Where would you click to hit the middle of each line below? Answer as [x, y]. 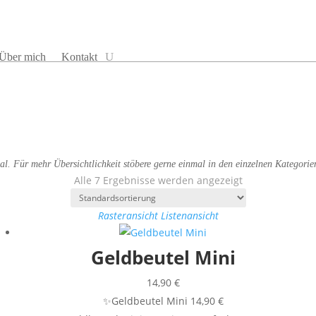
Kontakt [79, 57]
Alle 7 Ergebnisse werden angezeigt [158, 180]
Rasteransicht [128, 215]
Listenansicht [189, 215]
